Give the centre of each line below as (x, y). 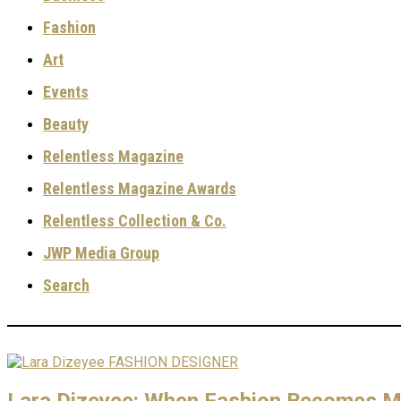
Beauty (66, 124)
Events (66, 92)
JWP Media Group (101, 253)
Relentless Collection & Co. (135, 221)
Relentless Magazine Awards (140, 188)
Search (66, 285)
